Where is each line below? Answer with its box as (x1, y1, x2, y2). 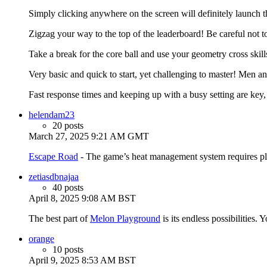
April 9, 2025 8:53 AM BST (29, 255, 136, 266)
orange (29, 234, 54, 244)
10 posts (52, 244, 83, 255)
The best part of (29, 213, 90, 224)
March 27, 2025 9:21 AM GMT (29, 131, 149, 142)
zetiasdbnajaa (29, 172, 79, 182)
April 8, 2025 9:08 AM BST (29, 193, 136, 204)
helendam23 (29, 110, 74, 120)
